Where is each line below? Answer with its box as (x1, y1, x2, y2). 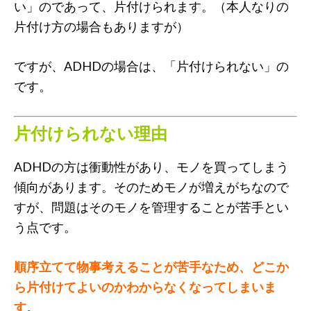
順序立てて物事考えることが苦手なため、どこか (14, 258, 289, 274)
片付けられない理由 (14, 122, 167, 143)
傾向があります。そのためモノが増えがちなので (14, 178, 289, 194)
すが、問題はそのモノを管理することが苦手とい (14, 199, 289, 215)
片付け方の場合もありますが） (14, 18, 189, 34)
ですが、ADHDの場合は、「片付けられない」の (14, 58, 289, 74)
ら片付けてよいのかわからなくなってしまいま (14, 278, 276, 294)
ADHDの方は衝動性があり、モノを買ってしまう (14, 158, 289, 174)
